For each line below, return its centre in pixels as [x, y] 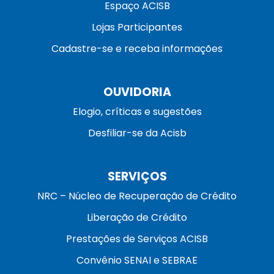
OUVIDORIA [137, 92]
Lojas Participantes [137, 28]
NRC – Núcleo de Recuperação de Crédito [137, 196]
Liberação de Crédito [137, 218]
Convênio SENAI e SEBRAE [137, 261]
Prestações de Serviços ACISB [137, 239]
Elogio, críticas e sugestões [137, 112]
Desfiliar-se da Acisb [137, 133]
